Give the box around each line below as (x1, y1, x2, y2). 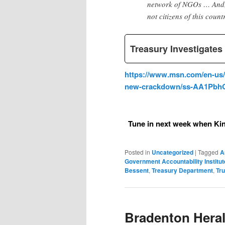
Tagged (198, 148, 218, 157)
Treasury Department (152, 166, 213, 175)
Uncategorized (152, 148, 193, 157)
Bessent (125, 166, 149, 175)
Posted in (125, 148, 150, 157)
